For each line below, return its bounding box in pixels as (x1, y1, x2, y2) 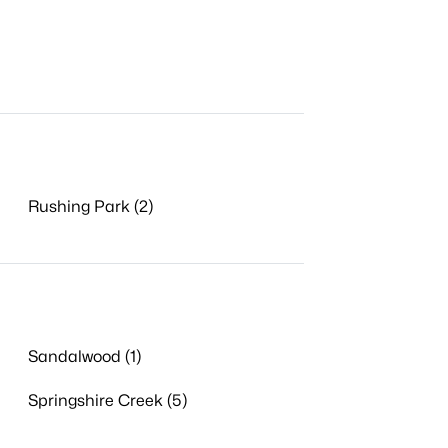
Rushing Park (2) (27, 197, 153, 216)
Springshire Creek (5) (27, 391, 187, 410)
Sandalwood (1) (27, 347, 141, 366)
